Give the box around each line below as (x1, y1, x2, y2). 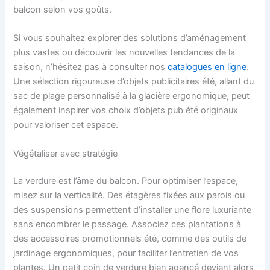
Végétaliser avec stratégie (13, 148, 118, 159)
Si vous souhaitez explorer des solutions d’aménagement (13, 33, 246, 44)
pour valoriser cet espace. (13, 119, 119, 131)
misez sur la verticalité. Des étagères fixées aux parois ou (13, 190, 245, 201)
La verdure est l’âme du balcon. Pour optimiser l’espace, (13, 175, 239, 187)
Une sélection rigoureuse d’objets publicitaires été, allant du (13, 76, 254, 87)
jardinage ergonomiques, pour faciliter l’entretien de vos (13, 248, 239, 259)
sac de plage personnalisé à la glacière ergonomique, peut (13, 90, 250, 102)
